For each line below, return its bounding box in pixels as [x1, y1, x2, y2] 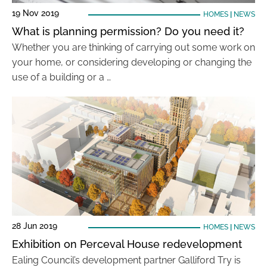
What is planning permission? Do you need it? [12, 25, 244, 38]
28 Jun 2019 [12, 221, 57, 231]
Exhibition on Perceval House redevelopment [12, 238, 242, 250]
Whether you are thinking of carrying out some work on [12, 42, 255, 53]
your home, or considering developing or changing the [12, 57, 252, 68]
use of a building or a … [12, 72, 111, 83]
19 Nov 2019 [12, 8, 59, 18]
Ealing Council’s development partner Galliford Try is [12, 254, 241, 266]
